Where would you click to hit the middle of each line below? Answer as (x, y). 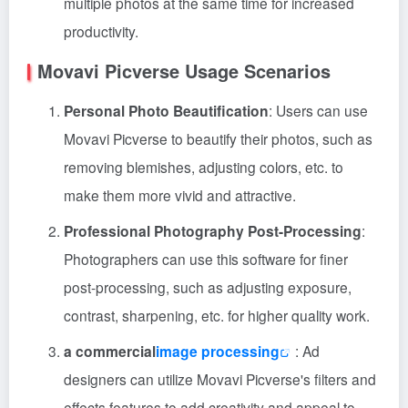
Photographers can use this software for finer (206, 259)
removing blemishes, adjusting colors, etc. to (204, 167)
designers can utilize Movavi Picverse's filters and (220, 379)
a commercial (110, 351)
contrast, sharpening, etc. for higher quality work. (217, 315)
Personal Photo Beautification (166, 111)
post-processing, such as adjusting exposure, (208, 287)
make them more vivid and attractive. (180, 195)
